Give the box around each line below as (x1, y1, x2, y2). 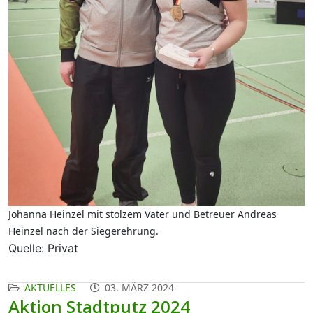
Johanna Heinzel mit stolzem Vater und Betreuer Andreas (8, 208, 277, 221)
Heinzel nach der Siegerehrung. (8, 224, 159, 238)
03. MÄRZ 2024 (105, 281, 174, 295)
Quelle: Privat (8, 241, 78, 256)
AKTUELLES (24, 281, 76, 295)
